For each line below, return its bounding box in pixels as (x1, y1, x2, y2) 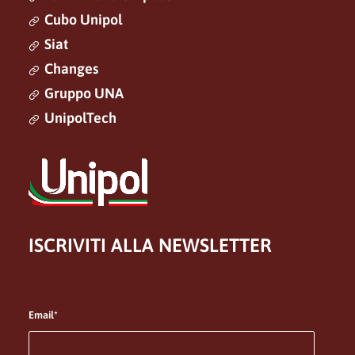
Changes (44, 60, 98, 77)
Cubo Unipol (44, 11, 122, 28)
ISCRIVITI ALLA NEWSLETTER (29, 235, 272, 256)
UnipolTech (44, 109, 116, 126)
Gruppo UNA (44, 85, 124, 101)
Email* (29, 309, 58, 321)
